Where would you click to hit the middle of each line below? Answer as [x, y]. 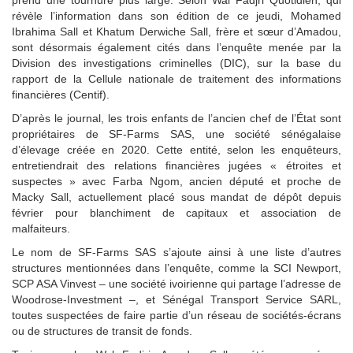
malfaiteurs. [41, 228]
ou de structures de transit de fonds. [102, 331]
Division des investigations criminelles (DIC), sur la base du [176, 63]
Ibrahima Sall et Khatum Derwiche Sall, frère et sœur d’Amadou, [176, 31]
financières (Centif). [61, 94]
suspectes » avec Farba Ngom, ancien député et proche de [176, 181]
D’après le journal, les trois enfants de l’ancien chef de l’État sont [176, 118]
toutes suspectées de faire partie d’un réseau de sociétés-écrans [176, 315]
